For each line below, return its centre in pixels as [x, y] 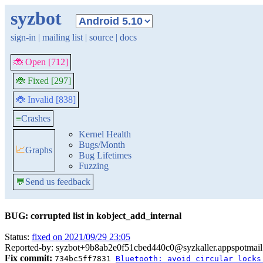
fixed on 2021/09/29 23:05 [81, 237]
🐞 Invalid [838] [46, 100]
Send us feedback [58, 182]
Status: [18, 237]
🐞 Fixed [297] [43, 81]
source [101, 37]
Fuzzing [94, 166]
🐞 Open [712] [41, 62]
